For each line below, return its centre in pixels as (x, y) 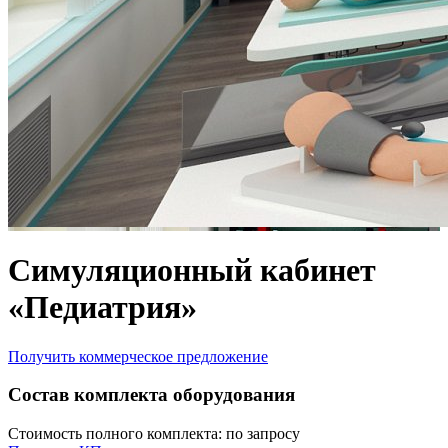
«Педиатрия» (102, 307)
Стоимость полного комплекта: (115, 433)
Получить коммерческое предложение (138, 356)
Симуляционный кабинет (192, 270)
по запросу (261, 433)
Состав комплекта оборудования (151, 395)
